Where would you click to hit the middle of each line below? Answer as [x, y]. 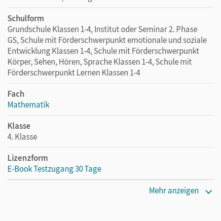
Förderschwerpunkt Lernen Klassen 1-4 [74, 72]
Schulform [26, 18]
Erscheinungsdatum [43, 190]
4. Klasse [22, 136]
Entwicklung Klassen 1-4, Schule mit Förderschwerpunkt [103, 51]
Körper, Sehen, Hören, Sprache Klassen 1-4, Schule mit [100, 61]
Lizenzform [28, 158]
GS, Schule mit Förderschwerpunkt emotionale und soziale [107, 40]
